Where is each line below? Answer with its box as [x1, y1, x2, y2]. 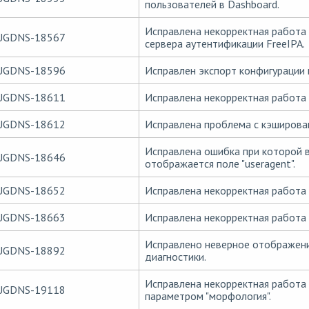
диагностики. [144, 249, 206, 263]
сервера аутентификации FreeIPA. [144, 36, 305, 50]
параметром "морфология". [144, 288, 271, 303]
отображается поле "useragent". [144, 156, 295, 170]
